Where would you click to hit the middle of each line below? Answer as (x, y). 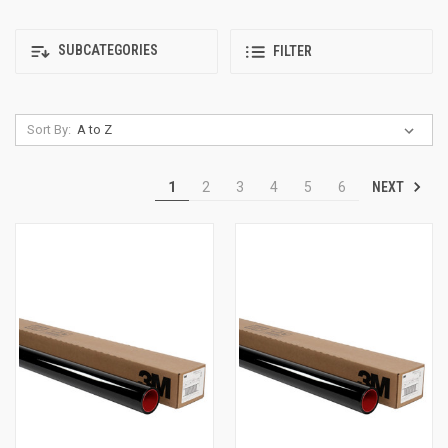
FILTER (292, 51)
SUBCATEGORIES (106, 50)
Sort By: (48, 129)
